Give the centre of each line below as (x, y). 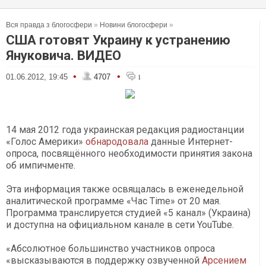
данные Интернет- (191, 142)
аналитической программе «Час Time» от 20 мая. (113, 201)
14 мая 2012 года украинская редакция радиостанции (125, 130)
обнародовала (117, 142)
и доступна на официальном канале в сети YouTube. (120, 225)
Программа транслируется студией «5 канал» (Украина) (128, 213)
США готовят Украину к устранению (118, 40)
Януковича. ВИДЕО (64, 56)
